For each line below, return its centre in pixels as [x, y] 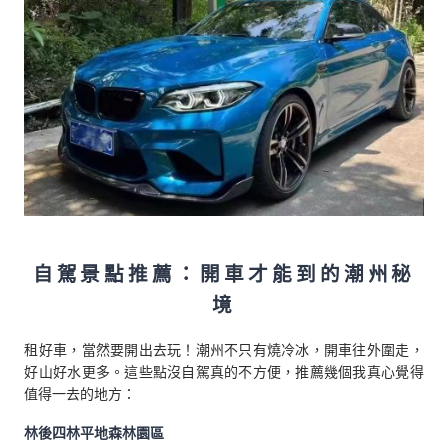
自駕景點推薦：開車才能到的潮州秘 [224, 272]
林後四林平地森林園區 [94, 432]
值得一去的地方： [80, 393]
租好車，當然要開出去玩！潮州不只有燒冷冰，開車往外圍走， [224, 349]
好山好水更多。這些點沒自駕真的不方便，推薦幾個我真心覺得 [224, 371]
